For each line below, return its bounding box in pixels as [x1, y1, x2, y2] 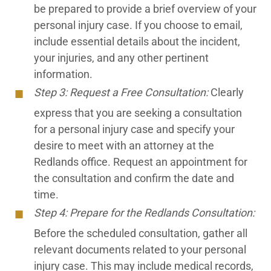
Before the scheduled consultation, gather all [34, 227, 247, 240]
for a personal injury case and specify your [34, 123, 235, 135]
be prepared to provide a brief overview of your [34, 2, 256, 15]
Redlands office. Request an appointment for [34, 155, 247, 168]
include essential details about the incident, [34, 35, 240, 48]
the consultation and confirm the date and [34, 172, 234, 184]
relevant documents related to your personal [34, 243, 246, 256]
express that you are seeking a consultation [34, 106, 242, 119]
